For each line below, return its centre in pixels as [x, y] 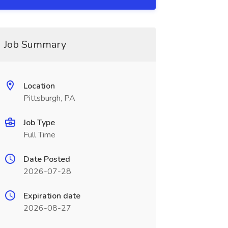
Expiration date [52, 196]
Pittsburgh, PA [49, 98]
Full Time [39, 135]
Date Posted [47, 159]
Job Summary [35, 45]
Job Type [39, 123]
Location [39, 86]
